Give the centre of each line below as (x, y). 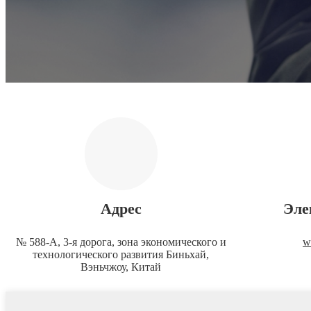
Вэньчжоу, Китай (121, 267)
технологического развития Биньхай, (121, 254)
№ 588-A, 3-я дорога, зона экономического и (121, 242)
